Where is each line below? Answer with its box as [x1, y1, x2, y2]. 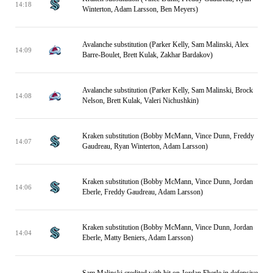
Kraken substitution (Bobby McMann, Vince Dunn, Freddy [82, 132, 254, 140]
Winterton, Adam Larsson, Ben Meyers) [82, 5, 198, 13]
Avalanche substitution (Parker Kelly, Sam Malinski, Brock [82, 86, 253, 94]
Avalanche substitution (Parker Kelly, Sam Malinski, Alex [82, 40, 249, 49]
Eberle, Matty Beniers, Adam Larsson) [82, 233, 193, 242]
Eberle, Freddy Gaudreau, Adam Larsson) [82, 188, 203, 196]
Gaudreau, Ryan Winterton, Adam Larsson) [82, 142, 208, 151]
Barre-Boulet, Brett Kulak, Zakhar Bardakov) [82, 51, 213, 59]
